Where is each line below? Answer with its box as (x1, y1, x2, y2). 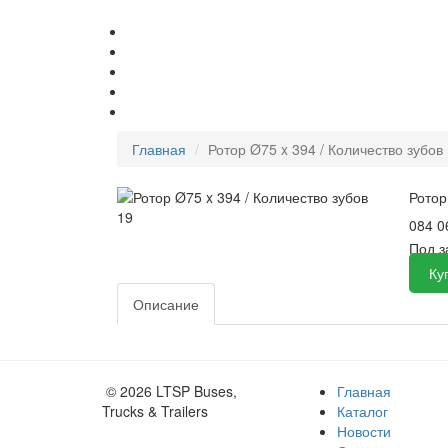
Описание (133, 294, 199, 314)
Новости (337, 420, 391, 441)
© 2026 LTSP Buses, (106, 380, 237, 401)
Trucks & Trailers (102, 400, 208, 421)
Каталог (337, 400, 388, 421)
